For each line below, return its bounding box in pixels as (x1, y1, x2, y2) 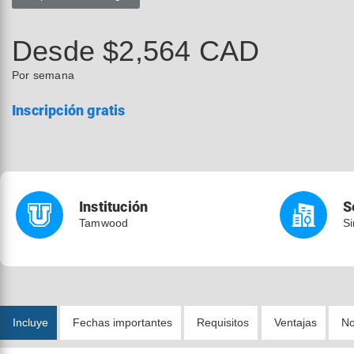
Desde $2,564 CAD (12, 35, 260, 67)
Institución (79, 198, 149, 215)
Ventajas (273, 316, 317, 329)
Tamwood (79, 217, 129, 229)
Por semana (12, 69, 74, 81)
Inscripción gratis (12, 102, 126, 119)
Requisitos (197, 316, 250, 329)
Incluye (13, 316, 48, 329)
